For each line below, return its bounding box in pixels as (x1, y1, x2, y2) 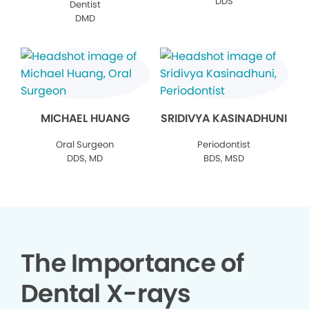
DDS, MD (67, 152, 103, 166)
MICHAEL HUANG (40, 110, 130, 127)
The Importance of (21, 246, 244, 281)
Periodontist (197, 138, 251, 152)
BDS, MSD (203, 152, 245, 166)
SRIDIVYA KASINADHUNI (161, 110, 288, 127)
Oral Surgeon (56, 138, 114, 152)
